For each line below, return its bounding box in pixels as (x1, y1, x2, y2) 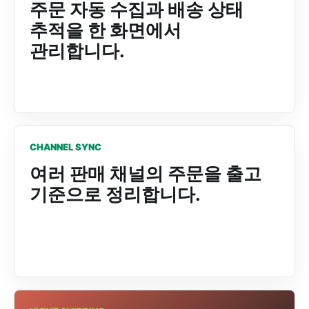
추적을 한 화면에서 (30, 19, 181, 41)
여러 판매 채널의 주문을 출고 (30, 163, 261, 184)
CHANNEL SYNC (30, 141, 101, 152)
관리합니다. (30, 40, 125, 61)
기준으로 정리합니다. (30, 183, 201, 205)
